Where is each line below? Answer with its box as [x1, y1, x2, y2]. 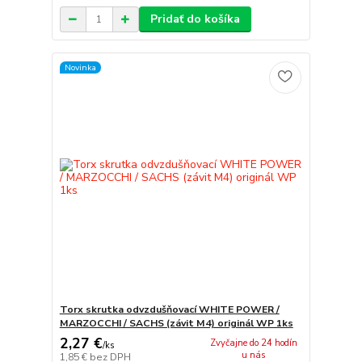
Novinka [64, 61, 96, 74]
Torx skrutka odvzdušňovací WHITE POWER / [59, 302, 280, 316]
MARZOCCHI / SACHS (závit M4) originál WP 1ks [59, 316, 293, 330]
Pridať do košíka [149, 11, 240, 27]
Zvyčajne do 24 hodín [210, 337, 298, 350]
